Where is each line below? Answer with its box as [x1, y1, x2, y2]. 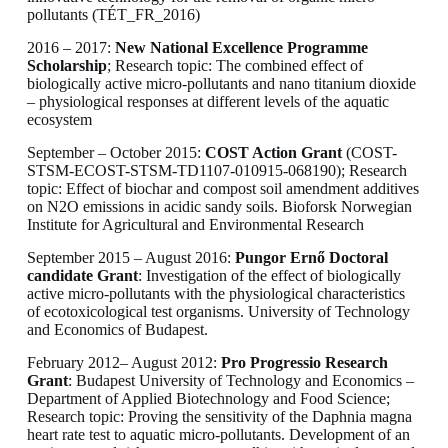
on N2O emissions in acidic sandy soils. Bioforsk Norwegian [26, 197, 412, 215]
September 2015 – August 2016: [26, 248, 235, 266]
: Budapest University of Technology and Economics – [67, 371, 414, 389]
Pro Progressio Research [220, 353, 388, 371]
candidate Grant [26, 266, 138, 284]
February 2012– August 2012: [26, 353, 221, 371]
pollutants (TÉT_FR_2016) [26, 6, 200, 24]
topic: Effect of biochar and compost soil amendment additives [26, 179, 419, 197]
